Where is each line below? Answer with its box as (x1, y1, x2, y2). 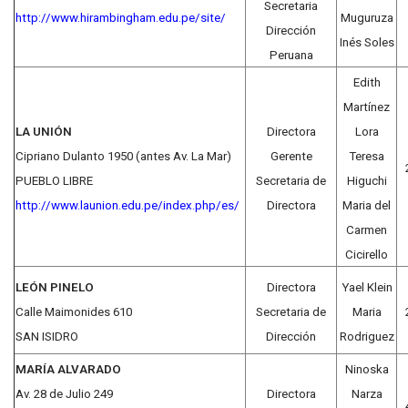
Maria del (342, 198, 391, 212)
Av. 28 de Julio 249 (15, 386, 113, 401)
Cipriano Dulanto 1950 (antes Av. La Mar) (15, 148, 231, 163)
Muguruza (340, 10, 393, 25)
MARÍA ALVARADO (15, 362, 121, 376)
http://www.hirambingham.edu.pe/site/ (15, 10, 226, 25)
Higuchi (346, 173, 387, 188)
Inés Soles (339, 35, 394, 49)
